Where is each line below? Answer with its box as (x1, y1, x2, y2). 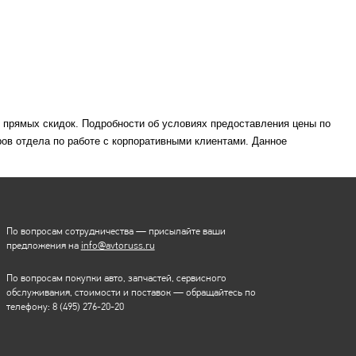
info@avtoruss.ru (80, 240, 155, 251)
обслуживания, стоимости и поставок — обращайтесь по (6, 287, 256, 298)
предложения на (6, 240, 81, 251)
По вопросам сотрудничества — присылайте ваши (6, 226, 226, 237)
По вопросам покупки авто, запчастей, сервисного (6, 273, 226, 284)
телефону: (6, 301, 52, 312)
